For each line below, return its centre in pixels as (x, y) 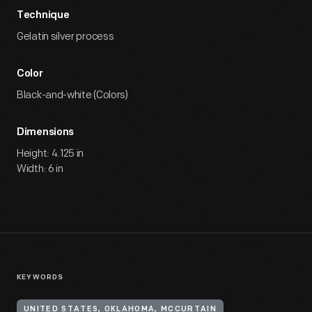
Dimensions (45, 133)
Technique (43, 16)
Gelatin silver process (65, 37)
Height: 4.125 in (50, 154)
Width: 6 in (40, 169)
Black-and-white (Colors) (72, 95)
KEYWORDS (40, 278)
